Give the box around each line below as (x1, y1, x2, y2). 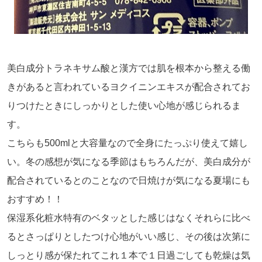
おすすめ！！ (7, 194, 63, 204)
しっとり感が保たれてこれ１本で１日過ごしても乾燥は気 (7, 250, 250, 260)
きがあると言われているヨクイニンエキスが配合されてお (7, 81, 250, 92)
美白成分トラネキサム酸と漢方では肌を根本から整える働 (7, 63, 250, 73)
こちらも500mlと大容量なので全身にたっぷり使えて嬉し (7, 137, 248, 148)
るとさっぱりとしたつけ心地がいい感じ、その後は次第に (7, 231, 250, 242)
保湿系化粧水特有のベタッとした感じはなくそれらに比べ (7, 212, 250, 223)
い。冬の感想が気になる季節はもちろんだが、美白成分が (7, 156, 250, 167)
